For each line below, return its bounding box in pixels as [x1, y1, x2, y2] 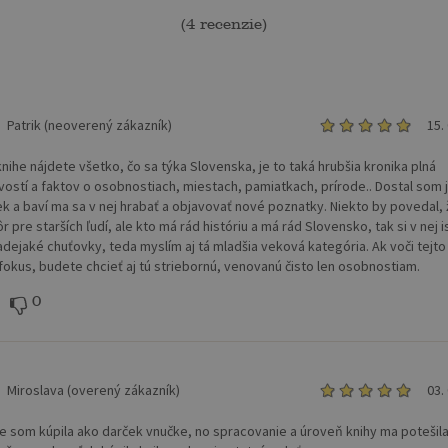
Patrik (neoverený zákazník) [7, 115, 172, 134]
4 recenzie [186, 15, 262, 33]
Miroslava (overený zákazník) [7, 381, 180, 400]
